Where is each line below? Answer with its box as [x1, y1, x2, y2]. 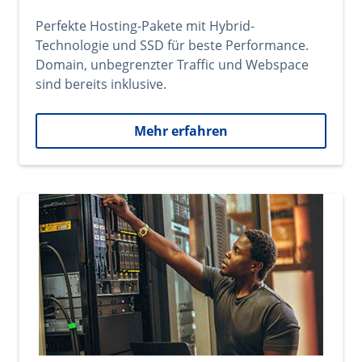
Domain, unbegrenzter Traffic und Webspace [36, 56, 309, 74]
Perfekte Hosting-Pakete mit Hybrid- [36, 17, 255, 35]
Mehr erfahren [134, 122, 228, 140]
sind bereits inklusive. [36, 75, 166, 93]
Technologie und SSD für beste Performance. [36, 36, 309, 54]
